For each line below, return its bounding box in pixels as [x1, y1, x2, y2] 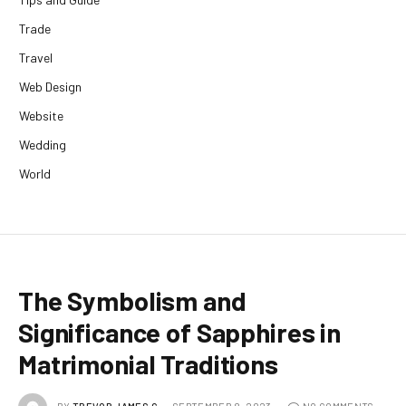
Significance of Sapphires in [18, 315, 341, 348]
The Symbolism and [18, 284, 246, 316]
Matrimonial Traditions [18, 347, 278, 380]
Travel [19, 49, 53, 65]
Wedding [19, 136, 66, 152]
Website [19, 107, 63, 123]
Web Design [19, 78, 82, 94]
